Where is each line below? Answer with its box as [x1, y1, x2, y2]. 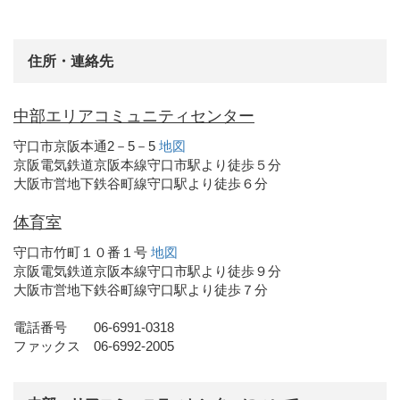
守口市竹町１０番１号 [13, 245, 151, 261]
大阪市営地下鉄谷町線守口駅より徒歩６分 [13, 176, 268, 192]
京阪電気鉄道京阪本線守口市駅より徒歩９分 [13, 263, 281, 279]
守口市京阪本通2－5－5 [13, 138, 159, 154]
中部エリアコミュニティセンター [13, 107, 254, 126]
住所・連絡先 [28, 54, 113, 70]
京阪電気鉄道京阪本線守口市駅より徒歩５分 [13, 157, 281, 173]
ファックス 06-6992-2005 [13, 338, 174, 354]
